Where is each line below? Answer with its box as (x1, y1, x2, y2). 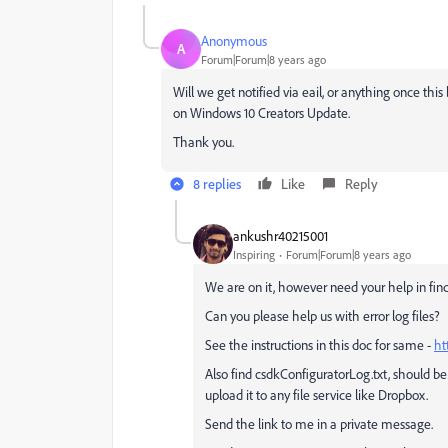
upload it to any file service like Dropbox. (205, 386, 428, 403)
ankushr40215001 (233, 226, 328, 244)
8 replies (193, 175, 241, 192)
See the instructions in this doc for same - (205, 336, 434, 353)
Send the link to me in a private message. (205, 415, 433, 432)
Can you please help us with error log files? (205, 307, 440, 324)
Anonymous (201, 31, 267, 49)
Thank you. (173, 133, 234, 150)
